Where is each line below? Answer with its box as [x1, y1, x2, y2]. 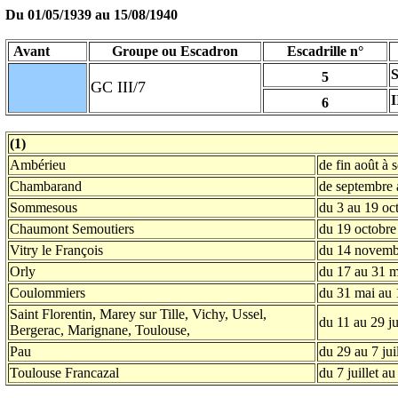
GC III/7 [91, 78, 146, 96]
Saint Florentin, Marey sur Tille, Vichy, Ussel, [10, 306, 267, 322]
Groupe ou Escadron [112, 44, 238, 59]
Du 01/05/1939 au [5, 7, 110, 22]
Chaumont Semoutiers [10, 221, 134, 236]
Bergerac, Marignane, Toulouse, [10, 322, 190, 338]
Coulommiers [10, 285, 85, 300]
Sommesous [10, 200, 77, 215]
